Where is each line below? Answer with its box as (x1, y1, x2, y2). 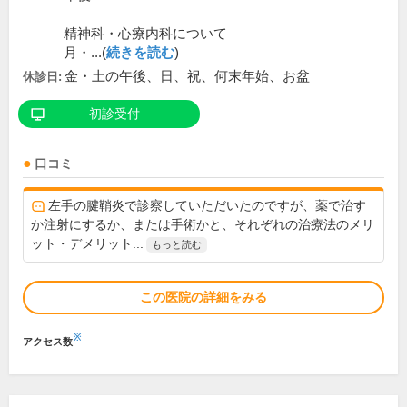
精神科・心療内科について (64, 26, 227, 42)
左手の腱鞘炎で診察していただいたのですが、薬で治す (48, 198, 366, 213)
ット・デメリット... (31, 236, 144, 252)
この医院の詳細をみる (140, 290, 267, 305)
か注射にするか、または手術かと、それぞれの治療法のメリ (31, 217, 374, 233)
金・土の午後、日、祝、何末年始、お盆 (65, 69, 310, 84)
